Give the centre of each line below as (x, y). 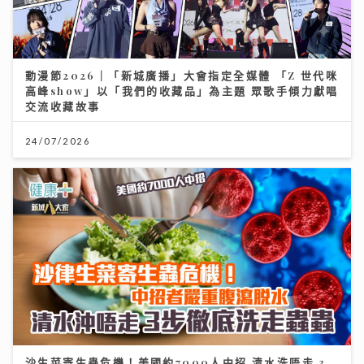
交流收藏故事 (63, 106)
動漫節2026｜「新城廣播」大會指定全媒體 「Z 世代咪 (182, 75)
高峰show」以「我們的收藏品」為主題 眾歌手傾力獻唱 (182, 90)
